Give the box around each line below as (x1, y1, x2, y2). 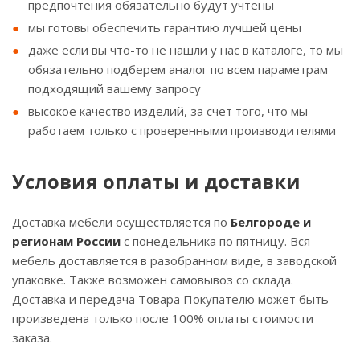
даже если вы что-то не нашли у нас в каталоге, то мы (28, 42, 343, 58)
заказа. (12, 329, 52, 346)
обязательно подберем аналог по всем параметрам (28, 61, 328, 77)
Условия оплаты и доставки (12, 168, 301, 194)
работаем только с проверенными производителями (28, 122, 336, 138)
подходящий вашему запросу (28, 80, 201, 96)
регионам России (12, 233, 121, 249)
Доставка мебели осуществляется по (12, 214, 231, 230)
